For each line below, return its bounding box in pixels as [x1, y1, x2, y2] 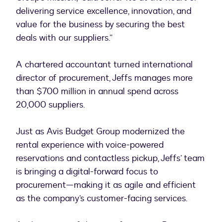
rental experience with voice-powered [16, 138, 164, 151]
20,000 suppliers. [16, 98, 85, 111]
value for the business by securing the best [16, 18, 185, 31]
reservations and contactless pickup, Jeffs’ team [16, 152, 205, 165]
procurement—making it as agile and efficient [16, 178, 196, 191]
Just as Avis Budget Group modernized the [16, 125, 185, 138]
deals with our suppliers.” [16, 31, 112, 44]
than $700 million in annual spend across [16, 85, 178, 98]
